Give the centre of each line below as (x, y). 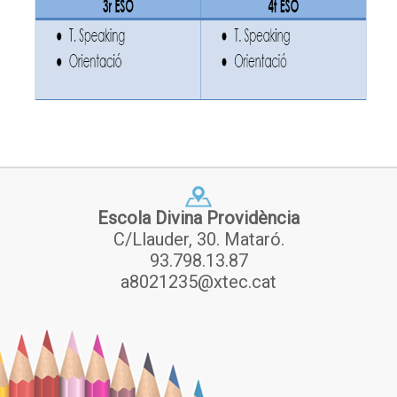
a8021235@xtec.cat (198, 282)
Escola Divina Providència (198, 218)
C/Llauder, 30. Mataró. (198, 240)
